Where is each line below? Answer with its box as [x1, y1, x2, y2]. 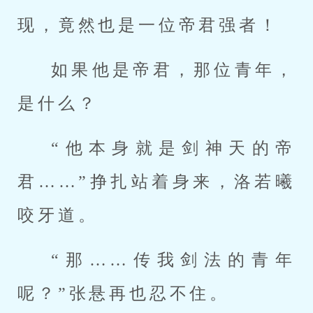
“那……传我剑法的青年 [51, 251, 296, 269]
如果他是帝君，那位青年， [51, 61, 296, 79]
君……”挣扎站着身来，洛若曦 [17, 173, 296, 191]
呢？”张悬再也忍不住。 [17, 284, 231, 303]
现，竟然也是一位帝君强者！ [17, 16, 279, 34]
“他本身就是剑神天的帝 [51, 139, 296, 157]
